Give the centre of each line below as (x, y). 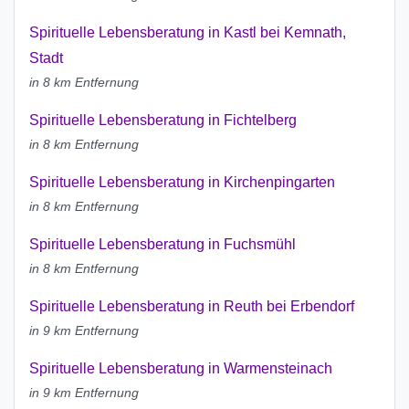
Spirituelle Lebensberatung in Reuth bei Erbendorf (192, 307)
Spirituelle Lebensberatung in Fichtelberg (163, 121)
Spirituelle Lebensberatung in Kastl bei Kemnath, (188, 33)
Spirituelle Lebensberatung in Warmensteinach (181, 369)
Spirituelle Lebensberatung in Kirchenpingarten (182, 183)
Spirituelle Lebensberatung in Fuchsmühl (163, 245)
